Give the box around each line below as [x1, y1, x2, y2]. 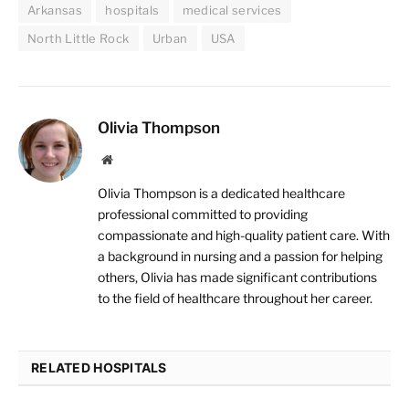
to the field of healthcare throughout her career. [98, 290, 372, 307]
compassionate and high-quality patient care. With [98, 227, 390, 244]
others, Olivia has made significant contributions [98, 269, 377, 286]
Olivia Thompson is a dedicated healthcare [98, 185, 345, 202]
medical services [182, 3, 282, 18]
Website [111, 152, 152, 166]
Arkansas [27, 3, 83, 18]
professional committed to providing [98, 206, 308, 223]
